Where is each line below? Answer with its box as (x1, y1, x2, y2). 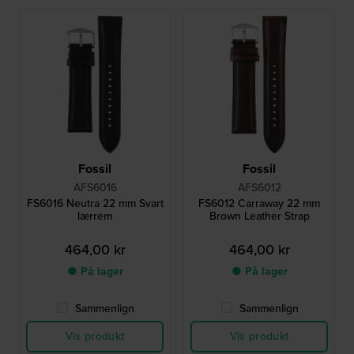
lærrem (77, 208, 112, 225)
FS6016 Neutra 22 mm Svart (26, 195, 164, 213)
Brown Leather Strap (209, 208, 310, 225)
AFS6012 (237, 179, 281, 197)
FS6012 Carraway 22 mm (198, 195, 320, 213)
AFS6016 (73, 179, 117, 197)
